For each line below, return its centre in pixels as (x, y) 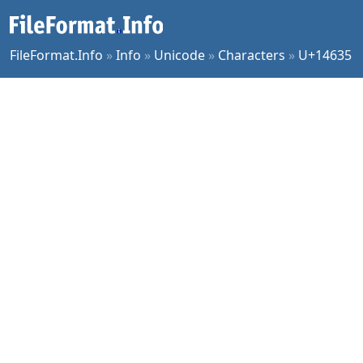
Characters (252, 55)
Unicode (179, 55)
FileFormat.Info (56, 55)
